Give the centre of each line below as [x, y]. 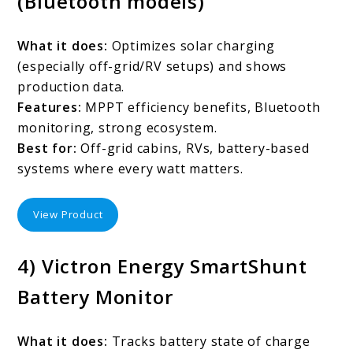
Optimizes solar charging [191, 46]
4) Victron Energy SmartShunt [162, 266]
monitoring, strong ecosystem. [117, 128]
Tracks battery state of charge [209, 341]
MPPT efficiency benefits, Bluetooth [201, 108]
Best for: [47, 149]
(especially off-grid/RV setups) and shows [152, 67]
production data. [71, 87]
